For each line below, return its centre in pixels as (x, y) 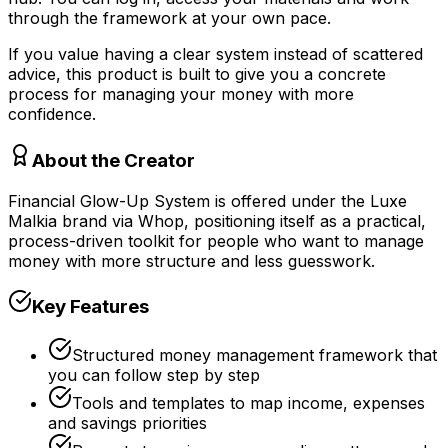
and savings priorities (127, 423)
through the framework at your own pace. (169, 18)
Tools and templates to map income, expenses (248, 403)
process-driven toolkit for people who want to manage (216, 240)
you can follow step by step (154, 375)
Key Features (90, 307)
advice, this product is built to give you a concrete (197, 74)
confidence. (52, 114)
